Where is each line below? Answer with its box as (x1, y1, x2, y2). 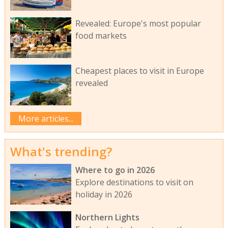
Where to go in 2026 (75, 164, 155, 176)
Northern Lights (75, 211, 139, 223)
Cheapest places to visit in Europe (75, 65, 204, 76)
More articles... (18, 112, 73, 124)
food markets (75, 30, 127, 42)
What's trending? (10, 142, 112, 160)
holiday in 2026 (75, 189, 132, 201)
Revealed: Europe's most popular (75, 18, 201, 30)
